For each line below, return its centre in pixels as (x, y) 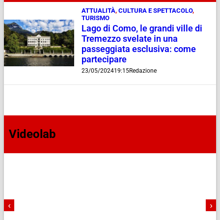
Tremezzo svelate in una (129, 39)
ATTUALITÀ (98, 10)
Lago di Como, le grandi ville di (142, 28)
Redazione (143, 70)
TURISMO (95, 18)
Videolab (32, 134)
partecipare (104, 59)
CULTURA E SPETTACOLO (155, 10)
